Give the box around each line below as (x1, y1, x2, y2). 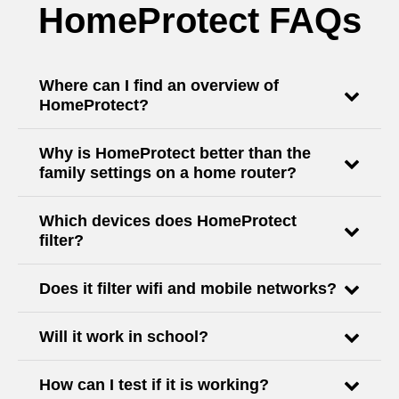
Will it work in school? (39, 328, 208, 346)
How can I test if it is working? (39, 376, 269, 395)
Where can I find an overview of (39, 77, 279, 95)
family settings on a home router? (39, 164, 297, 183)
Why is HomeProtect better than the (39, 144, 311, 163)
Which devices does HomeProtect (39, 212, 297, 231)
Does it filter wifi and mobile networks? (39, 280, 337, 298)
